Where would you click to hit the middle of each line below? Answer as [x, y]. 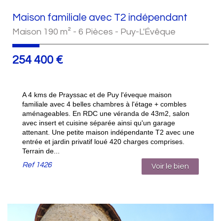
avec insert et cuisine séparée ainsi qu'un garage [99, 123]
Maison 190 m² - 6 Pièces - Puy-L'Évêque [94, 32]
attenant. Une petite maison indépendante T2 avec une [108, 132]
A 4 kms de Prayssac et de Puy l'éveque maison [97, 95]
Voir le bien [170, 166]
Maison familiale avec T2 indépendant [100, 18]
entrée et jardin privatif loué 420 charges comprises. [103, 142]
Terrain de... [41, 151]
